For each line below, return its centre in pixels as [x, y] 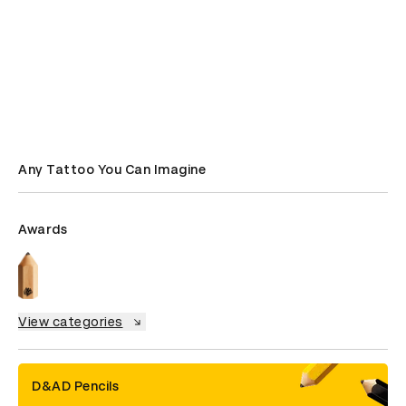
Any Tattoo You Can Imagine [112, 169]
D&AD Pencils [75, 387]
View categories [71, 322]
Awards [43, 229]
